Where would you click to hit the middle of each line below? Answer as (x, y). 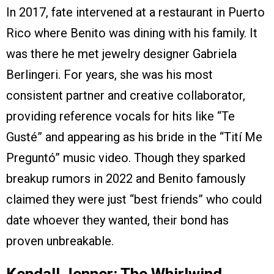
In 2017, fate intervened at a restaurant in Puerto (135, 13)
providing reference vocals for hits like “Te (120, 117)
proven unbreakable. (60, 241)
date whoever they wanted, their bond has (117, 220)
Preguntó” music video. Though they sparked (126, 158)
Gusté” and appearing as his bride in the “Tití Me (134, 137)
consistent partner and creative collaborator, (126, 96)
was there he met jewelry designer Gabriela (121, 54)
